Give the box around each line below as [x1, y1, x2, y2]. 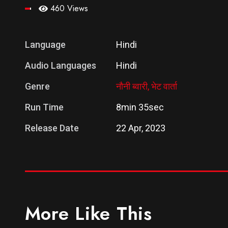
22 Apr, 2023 [116, 123, 165, 134]
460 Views [50, 3, 88, 15]
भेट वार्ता [151, 81, 177, 92]
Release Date [24, 123, 79, 134]
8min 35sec [116, 102, 164, 113]
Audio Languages [24, 60, 96, 71]
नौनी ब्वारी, [116, 81, 151, 92]
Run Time [24, 102, 64, 113]
